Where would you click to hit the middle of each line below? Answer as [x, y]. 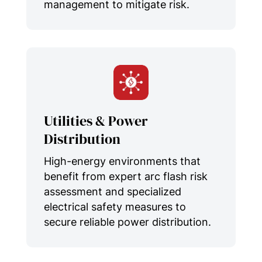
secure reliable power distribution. [127, 222]
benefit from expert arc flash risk [125, 176]
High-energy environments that [122, 161]
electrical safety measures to [115, 206]
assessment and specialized [112, 191]
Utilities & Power [96, 120]
